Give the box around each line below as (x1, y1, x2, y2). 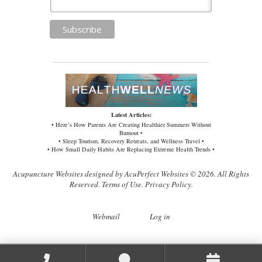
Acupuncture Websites (13, 168, 83, 180)
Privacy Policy (144, 179, 191, 190)
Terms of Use (101, 179, 142, 190)
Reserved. (69, 179, 102, 190)
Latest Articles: (111, 110, 151, 120)
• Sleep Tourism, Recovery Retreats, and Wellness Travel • (58, 137, 204, 146)
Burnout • (119, 129, 143, 137)
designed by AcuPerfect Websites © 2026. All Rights (83, 168, 249, 180)
